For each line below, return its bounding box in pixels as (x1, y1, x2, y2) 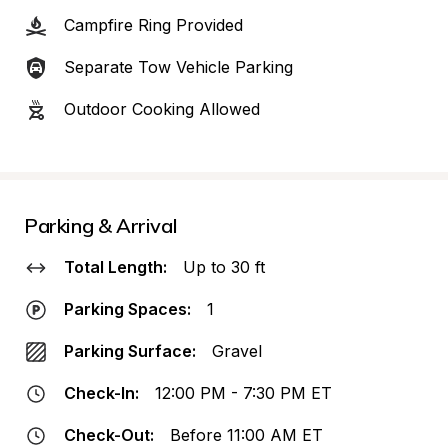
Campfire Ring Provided (64, 15, 243, 35)
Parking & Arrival (24, 213, 178, 238)
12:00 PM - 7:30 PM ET (155, 383, 332, 403)
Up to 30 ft (183, 257, 265, 277)
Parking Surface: (64, 341, 196, 361)
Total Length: (64, 257, 167, 277)
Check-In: (64, 383, 139, 403)
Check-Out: (64, 425, 154, 445)
